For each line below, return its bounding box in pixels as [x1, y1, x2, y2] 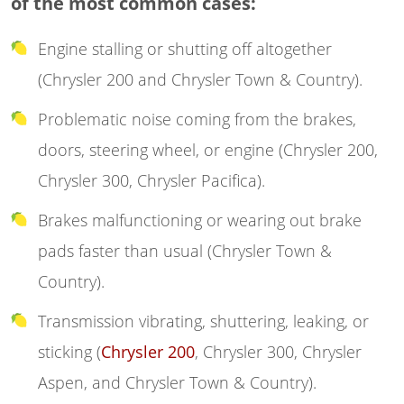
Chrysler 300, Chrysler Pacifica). [38, 169, 265, 191]
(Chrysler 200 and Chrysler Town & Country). [38, 68, 363, 90]
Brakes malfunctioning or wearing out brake [38, 208, 362, 231]
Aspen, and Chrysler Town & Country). [38, 371, 317, 393]
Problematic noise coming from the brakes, [38, 107, 356, 130]
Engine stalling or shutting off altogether [38, 37, 332, 60]
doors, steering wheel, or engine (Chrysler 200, [38, 138, 378, 161]
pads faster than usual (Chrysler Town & [38, 239, 332, 262]
